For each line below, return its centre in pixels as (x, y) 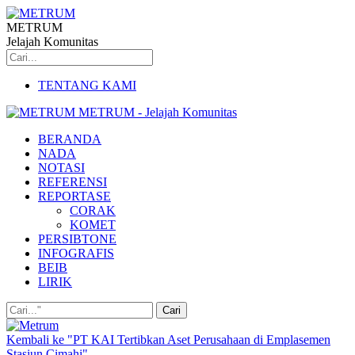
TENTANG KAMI (87, 85)
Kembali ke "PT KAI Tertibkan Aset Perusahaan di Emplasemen (168, 340)
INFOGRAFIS (76, 253)
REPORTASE (74, 196)
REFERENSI (73, 182)
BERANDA (70, 139)
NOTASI (61, 168)
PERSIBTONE (77, 239)
